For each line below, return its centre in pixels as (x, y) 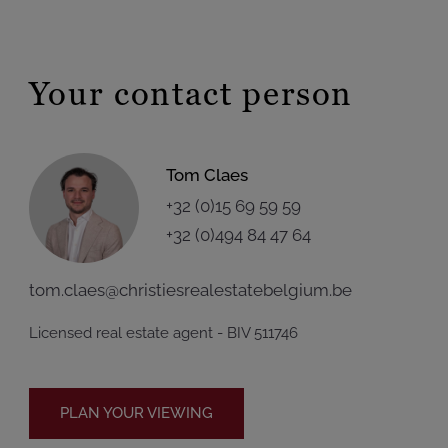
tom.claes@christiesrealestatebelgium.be (190, 290)
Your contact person (191, 93)
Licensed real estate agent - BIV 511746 (163, 333)
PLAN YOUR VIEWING (136, 413)
